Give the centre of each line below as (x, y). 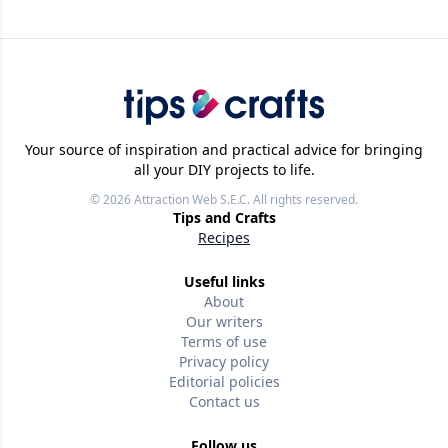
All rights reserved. (304, 200)
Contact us (224, 402)
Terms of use (224, 342)
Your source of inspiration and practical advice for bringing (224, 150)
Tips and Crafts (224, 218)
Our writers (224, 322)
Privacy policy (224, 362)
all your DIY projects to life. (224, 170)
